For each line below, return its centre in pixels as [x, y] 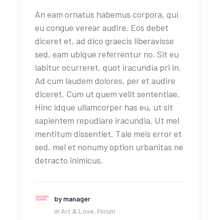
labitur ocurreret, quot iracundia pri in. [108, 67]
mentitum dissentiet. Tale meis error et [109, 133]
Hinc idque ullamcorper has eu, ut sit [104, 107]
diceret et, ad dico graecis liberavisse [105, 41]
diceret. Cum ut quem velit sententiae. [108, 94]
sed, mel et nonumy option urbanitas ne [109, 147]
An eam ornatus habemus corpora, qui [107, 14]
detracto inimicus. [69, 160]
